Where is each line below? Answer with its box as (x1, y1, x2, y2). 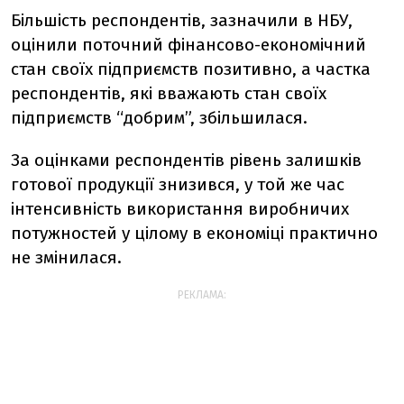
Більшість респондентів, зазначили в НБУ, (11, 10, 353, 31)
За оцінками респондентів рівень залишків (11, 150, 362, 170)
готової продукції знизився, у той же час (11, 174, 344, 195)
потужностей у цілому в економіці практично (11, 223, 378, 243)
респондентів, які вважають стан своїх (11, 83, 326, 104)
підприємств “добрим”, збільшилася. (11, 107, 308, 128)
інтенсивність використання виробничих (11, 198, 349, 219)
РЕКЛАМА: (178, 289, 226, 301)
